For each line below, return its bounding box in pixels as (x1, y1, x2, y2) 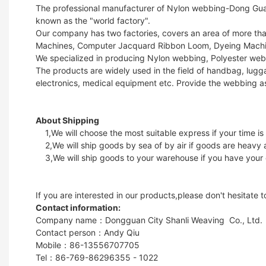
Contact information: (36, 202, 121, 213)
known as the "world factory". (36, 15, 150, 26)
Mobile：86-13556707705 (36, 239, 140, 250)
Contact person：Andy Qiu (36, 227, 140, 237)
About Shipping (36, 115, 99, 125)
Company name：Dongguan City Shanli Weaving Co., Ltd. (36, 214, 265, 225)
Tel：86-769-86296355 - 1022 (36, 252, 158, 262)
